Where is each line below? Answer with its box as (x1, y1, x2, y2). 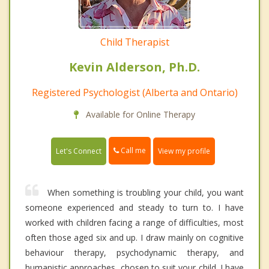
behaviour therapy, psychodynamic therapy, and (25, 246, 244, 258)
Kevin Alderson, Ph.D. (69, 59, 200, 76)
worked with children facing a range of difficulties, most (25, 216, 244, 228)
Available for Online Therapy (83, 109, 195, 121)
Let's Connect (56, 145, 101, 156)
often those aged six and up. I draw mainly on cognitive (25, 231, 244, 243)
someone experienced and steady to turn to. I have (25, 201, 244, 213)
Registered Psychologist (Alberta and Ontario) (31, 86, 238, 100)
